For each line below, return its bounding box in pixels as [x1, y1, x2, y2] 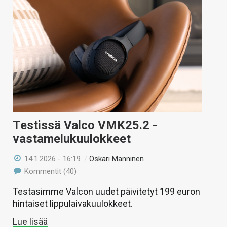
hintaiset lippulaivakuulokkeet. [13, 198, 133, 209]
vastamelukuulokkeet [13, 132, 131, 146]
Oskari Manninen [89, 154, 144, 164]
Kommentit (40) [22, 167, 77, 176]
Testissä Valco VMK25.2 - [13, 118, 157, 133]
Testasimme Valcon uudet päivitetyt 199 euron [13, 186, 200, 197]
